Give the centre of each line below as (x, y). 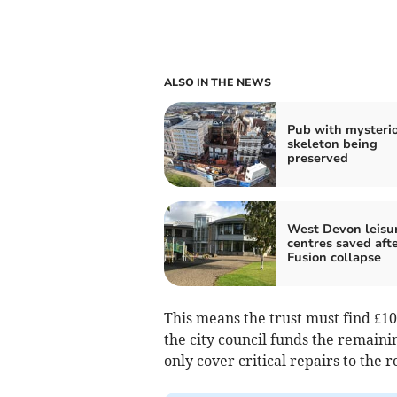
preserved (317, 158)
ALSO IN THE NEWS (217, 82)
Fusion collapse (334, 257)
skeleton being (332, 144)
